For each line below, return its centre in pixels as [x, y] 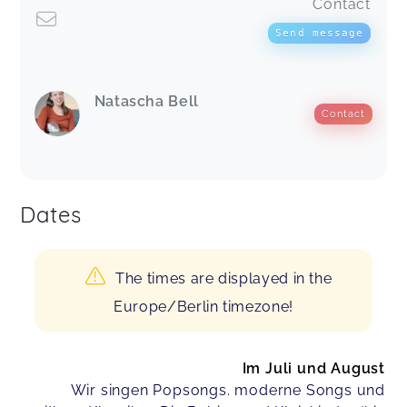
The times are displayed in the [224, 279]
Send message [319, 33]
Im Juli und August [313, 369]
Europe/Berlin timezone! [203, 307]
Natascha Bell [146, 102]
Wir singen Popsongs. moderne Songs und [228, 391]
